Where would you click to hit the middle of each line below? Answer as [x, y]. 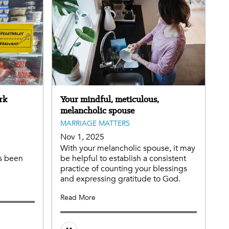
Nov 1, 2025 [82, 137]
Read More [78, 198]
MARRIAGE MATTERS [95, 124]
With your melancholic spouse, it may [128, 148]
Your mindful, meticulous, [110, 99]
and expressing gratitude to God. [120, 179]
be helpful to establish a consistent [123, 159]
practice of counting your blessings [124, 169]
